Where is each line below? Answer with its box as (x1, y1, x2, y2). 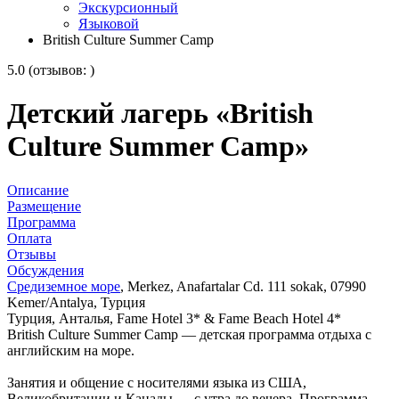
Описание (7, 182, 69, 198)
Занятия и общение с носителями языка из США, (7, 374, 306, 390)
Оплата (7, 230, 52, 246)
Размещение (7, 198, 81, 214)
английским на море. (7, 342, 134, 358)
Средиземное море (7, 278, 120, 294)
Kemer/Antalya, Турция (7, 294, 145, 310)
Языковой (78, 15, 139, 31)
